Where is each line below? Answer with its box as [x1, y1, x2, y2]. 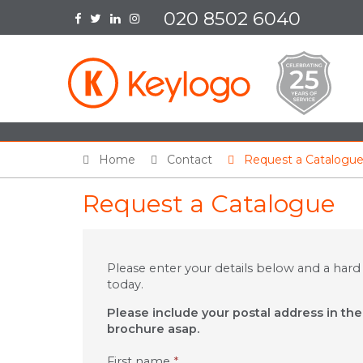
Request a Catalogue [83, 189, 335, 219]
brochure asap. [107, 322, 199, 336]
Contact [167, 152, 212, 167]
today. [107, 277, 143, 292]
